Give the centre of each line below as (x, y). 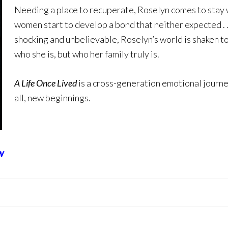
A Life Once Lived (46, 83)
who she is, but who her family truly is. (87, 54)
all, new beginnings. (52, 98)
